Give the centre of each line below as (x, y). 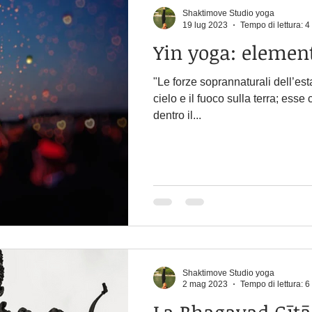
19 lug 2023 (205, 25)
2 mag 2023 (205, 284)
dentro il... (177, 115)
